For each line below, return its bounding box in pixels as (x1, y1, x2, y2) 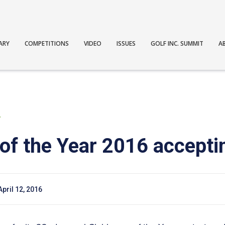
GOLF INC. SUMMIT (151, 39, 204, 48)
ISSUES (117, 39, 136, 48)
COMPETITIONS (25, 39, 69, 48)
